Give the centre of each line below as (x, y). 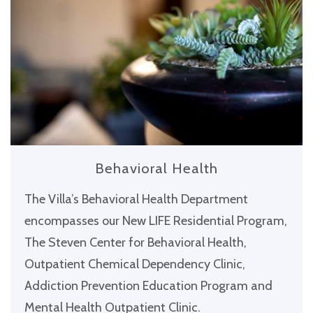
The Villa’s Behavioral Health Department (136, 199)
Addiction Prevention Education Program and (148, 286)
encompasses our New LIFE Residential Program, (156, 221)
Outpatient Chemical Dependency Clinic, (135, 264)
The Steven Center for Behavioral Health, (136, 243)
